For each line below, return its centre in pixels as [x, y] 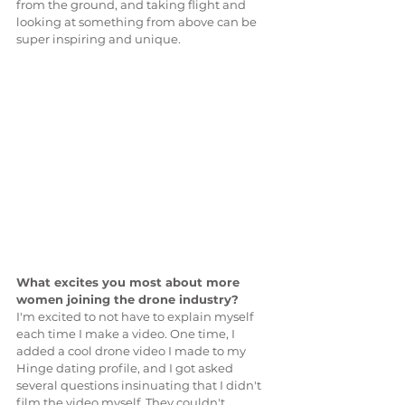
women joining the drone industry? [127, 300]
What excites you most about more [130, 283]
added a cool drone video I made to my [132, 351]
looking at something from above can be [138, 21]
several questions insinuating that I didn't [140, 386]
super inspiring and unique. [99, 38]
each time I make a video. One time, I [127, 334]
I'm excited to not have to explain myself [136, 317]
